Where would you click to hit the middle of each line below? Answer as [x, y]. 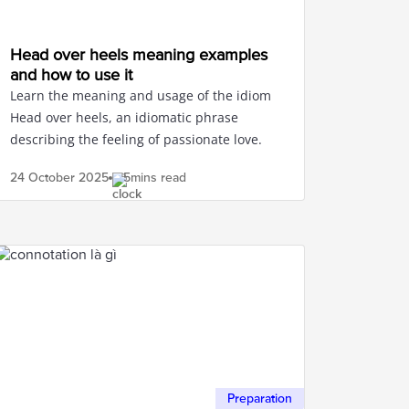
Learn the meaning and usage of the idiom [141, 95]
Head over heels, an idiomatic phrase [124, 117]
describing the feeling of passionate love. [136, 139]
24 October [42, 178]
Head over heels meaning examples [139, 55]
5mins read [155, 178]
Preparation [260, 399]
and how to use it [71, 75]
